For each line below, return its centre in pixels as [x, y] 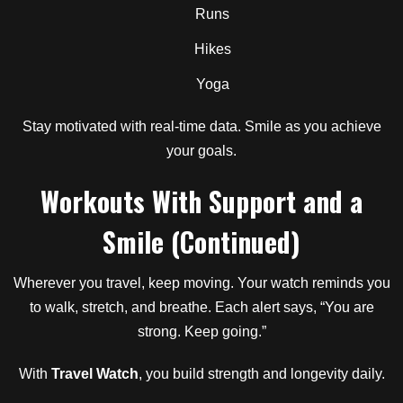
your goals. [201, 150]
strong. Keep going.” [201, 331]
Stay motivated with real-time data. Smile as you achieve [201, 126]
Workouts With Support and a [201, 201]
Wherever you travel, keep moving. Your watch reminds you [201, 282]
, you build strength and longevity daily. [261, 373]
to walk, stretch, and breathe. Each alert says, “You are [201, 307]
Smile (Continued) [201, 241]
